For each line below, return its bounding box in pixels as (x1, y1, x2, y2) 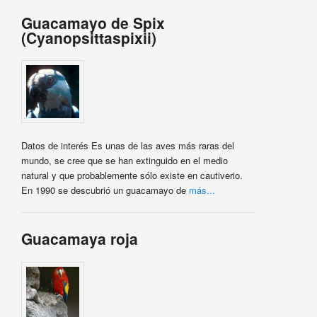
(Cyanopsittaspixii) (21, 26, 156, 48)
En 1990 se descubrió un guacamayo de (21, 183, 189, 197)
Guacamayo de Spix (21, 11, 165, 33)
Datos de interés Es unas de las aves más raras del (21, 139, 234, 153)
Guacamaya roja (21, 228, 138, 250)
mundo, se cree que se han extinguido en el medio (21, 154, 228, 168)
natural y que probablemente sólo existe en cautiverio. (21, 168, 243, 183)
